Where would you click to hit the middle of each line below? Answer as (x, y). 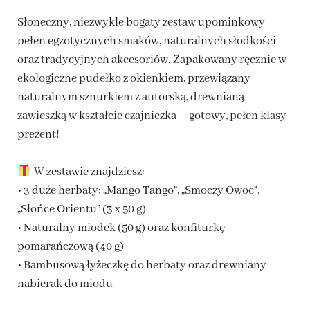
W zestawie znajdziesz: (88, 172)
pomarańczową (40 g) (71, 247)
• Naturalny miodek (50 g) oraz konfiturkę (121, 228)
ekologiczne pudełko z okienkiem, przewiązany (134, 79)
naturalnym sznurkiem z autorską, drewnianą (131, 98)
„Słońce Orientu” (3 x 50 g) (82, 210)
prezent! (38, 135)
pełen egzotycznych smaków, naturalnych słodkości (147, 42)
